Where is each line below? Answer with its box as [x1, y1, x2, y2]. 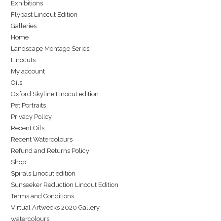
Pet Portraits [11, 102, 46, 110]
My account [11, 68, 45, 75]
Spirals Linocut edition [11, 170, 76, 178]
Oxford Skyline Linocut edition [11, 90, 99, 98]
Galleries [11, 22, 37, 30]
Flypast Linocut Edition [11, 11, 78, 19]
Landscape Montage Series [11, 45, 90, 53]
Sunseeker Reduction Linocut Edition [11, 181, 119, 189]
